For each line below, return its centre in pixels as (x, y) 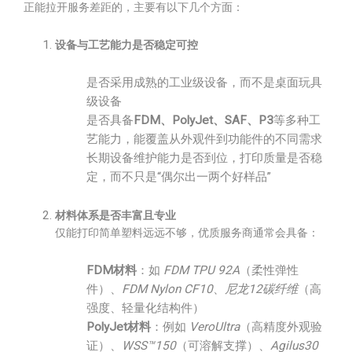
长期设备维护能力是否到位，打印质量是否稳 (204, 158)
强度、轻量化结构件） (145, 308)
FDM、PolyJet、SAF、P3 (203, 120)
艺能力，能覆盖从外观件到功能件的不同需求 (204, 139)
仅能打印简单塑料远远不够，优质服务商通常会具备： (187, 233)
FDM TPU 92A (202, 270)
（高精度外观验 (281, 327)
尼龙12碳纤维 (261, 289)
